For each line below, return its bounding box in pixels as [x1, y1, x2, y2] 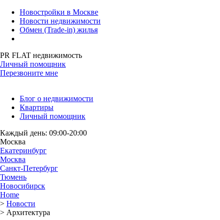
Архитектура [6, 208, 50, 217]
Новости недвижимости [20, 17, 101, 25]
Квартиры [20, 103, 54, 111]
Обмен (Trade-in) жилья [20, 26, 98, 34]
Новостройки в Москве [20, 8, 98, 16]
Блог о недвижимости [20, 94, 93, 103]
